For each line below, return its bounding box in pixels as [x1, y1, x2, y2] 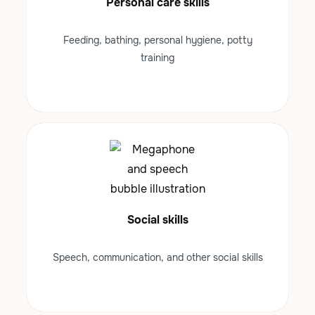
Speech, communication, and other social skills [52, 251, 263, 264]
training [141, 51, 174, 65]
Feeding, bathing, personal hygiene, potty [63, 34, 252, 47]
